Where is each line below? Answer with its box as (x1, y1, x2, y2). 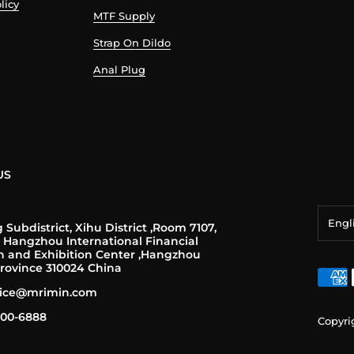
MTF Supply (92, 9, 155, 23)
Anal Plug (92, 63, 145, 77)
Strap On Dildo (92, 36, 171, 50)
